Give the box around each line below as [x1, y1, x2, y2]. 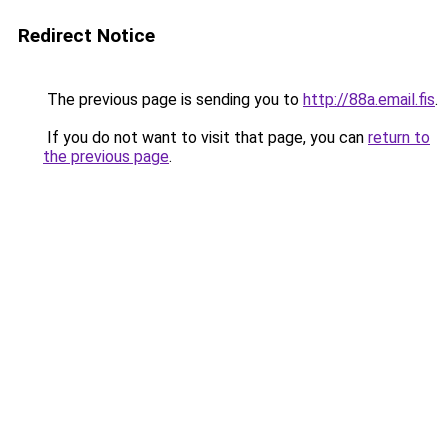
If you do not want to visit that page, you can [43, 128, 368, 147]
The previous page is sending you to [43, 90, 303, 109]
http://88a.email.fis [303, 90, 435, 109]
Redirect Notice [18, 24, 155, 47]
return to [368, 128, 430, 147]
